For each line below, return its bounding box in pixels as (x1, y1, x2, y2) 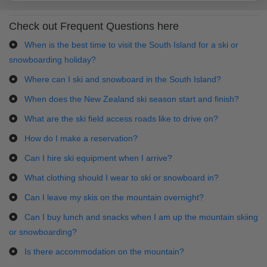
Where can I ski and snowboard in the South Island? (24, 74, 221, 84)
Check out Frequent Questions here (9, 20, 179, 32)
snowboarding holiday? (9, 55, 96, 64)
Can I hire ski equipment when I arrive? (24, 153, 172, 163)
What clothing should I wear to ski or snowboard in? (24, 173, 219, 182)
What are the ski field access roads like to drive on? (24, 114, 218, 123)
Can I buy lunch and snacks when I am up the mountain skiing (24, 212, 258, 222)
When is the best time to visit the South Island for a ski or (24, 40, 238, 49)
